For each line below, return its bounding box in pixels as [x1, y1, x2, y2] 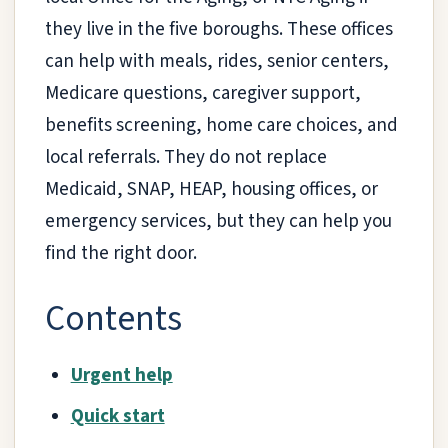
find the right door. [45, 239, 197, 267]
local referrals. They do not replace [45, 143, 327, 171]
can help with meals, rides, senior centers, [45, 47, 389, 75]
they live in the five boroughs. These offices [45, 15, 393, 43]
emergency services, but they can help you [45, 207, 392, 235]
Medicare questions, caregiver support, [45, 79, 361, 107]
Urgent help [70, 362, 173, 389]
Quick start [70, 402, 165, 430]
